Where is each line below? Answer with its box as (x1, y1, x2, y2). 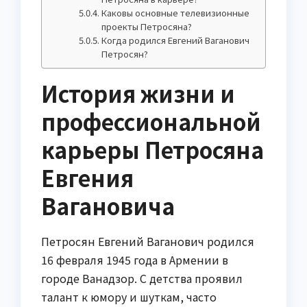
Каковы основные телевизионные (101, 6, 250, 20)
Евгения (41, 162, 134, 194)
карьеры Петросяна (41, 134, 264, 166)
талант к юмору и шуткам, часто (41, 288, 217, 306)
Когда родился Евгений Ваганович (101, 34, 250, 47)
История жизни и (41, 77, 235, 110)
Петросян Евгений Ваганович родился (41, 233, 254, 250)
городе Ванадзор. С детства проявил (41, 270, 243, 287)
